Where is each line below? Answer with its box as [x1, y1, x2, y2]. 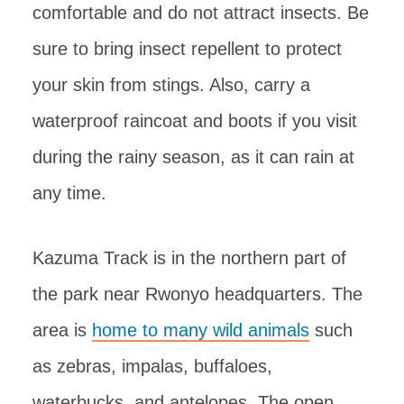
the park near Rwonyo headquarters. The [32, 283, 363, 304]
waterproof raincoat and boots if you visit [32, 110, 357, 131]
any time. [32, 182, 106, 203]
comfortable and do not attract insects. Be [32, 2, 369, 23]
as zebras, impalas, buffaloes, [32, 355, 272, 376]
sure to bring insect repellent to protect [32, 38, 342, 59]
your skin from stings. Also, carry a [32, 74, 310, 95]
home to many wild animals [92, 319, 309, 340]
